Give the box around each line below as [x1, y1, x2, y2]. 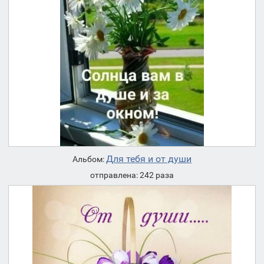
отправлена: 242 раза [90, 170, 174, 180]
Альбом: [72, 154, 106, 164]
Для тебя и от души [106, 153, 192, 165]
